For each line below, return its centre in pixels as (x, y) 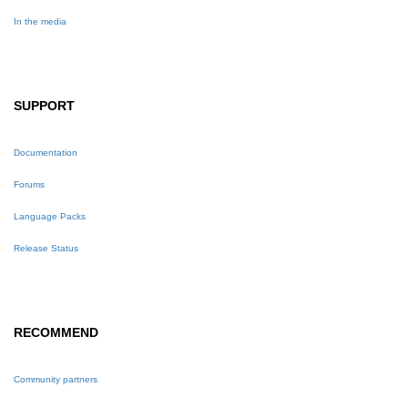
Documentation (46, 153)
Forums (29, 185)
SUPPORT (44, 106)
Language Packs (50, 217)
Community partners (56, 380)
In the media (40, 22)
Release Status (46, 249)
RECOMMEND (56, 333)
